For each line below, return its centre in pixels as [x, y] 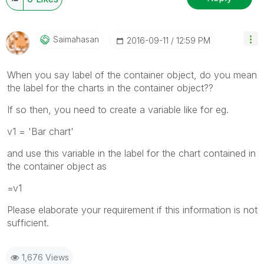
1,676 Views [45, 257]
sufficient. [28, 222]
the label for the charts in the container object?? [110, 88]
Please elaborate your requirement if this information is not [132, 209]
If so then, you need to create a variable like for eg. [118, 109]
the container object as [57, 166]
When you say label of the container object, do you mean [132, 75]
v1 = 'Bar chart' [40, 131]
